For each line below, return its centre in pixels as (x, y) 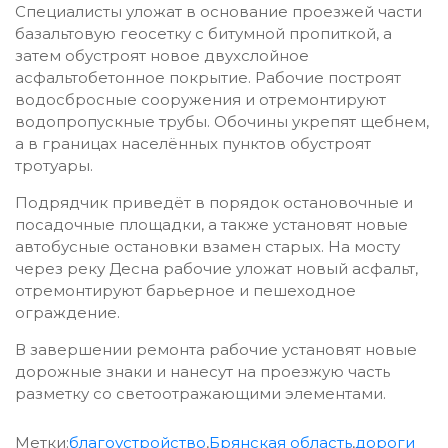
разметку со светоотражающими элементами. (200, 394)
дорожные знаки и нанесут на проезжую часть (202, 372)
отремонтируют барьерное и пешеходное (185, 291)
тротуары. (54, 166)
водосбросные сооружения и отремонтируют (200, 100)
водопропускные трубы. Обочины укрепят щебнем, (222, 122)
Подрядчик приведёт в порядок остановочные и (214, 203)
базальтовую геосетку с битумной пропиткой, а (203, 34)
